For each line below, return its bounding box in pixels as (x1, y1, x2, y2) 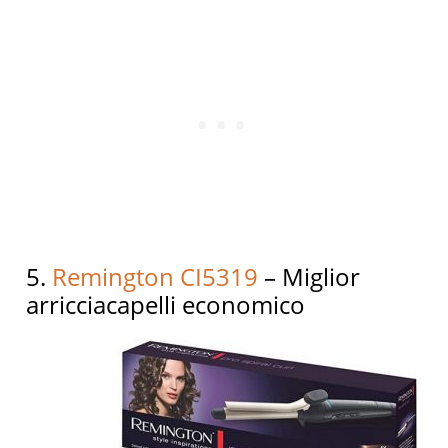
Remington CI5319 (52, 259, 259, 293)
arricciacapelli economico (26, 287, 306, 321)
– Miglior (258, 259, 361, 293)
